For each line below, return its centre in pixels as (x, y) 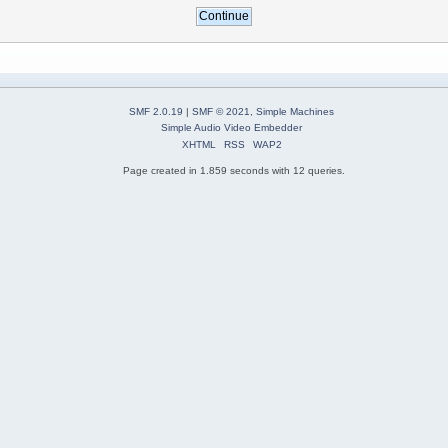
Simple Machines (295, 112)
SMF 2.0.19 (156, 112)
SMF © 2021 (221, 112)
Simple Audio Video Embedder (231, 128)
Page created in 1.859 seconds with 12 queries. (234, 171)
